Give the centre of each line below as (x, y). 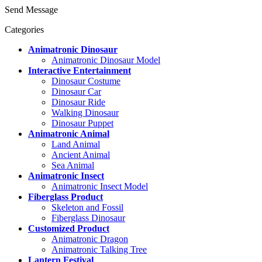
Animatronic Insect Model (100, 186)
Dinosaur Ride (78, 102)
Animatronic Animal (69, 133)
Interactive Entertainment (80, 70)
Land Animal (76, 144)
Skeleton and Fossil (87, 207)
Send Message (31, 9)
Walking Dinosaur (85, 112)
